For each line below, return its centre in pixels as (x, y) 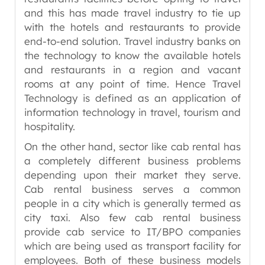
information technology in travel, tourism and (132, 112)
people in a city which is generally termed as (132, 203)
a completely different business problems (132, 161)
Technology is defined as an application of (132, 98)
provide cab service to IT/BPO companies (132, 232)
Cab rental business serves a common (132, 189)
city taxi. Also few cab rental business (132, 217)
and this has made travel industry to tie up (132, 13)
